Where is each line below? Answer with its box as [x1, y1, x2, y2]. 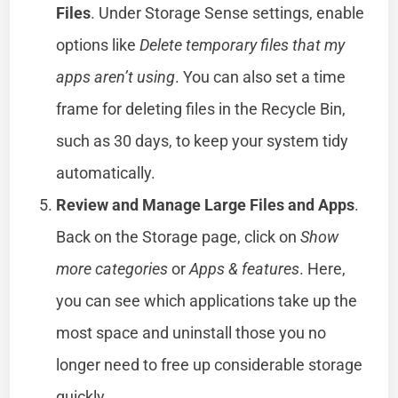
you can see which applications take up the [56, 291, 358, 310]
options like [56, 35, 140, 54]
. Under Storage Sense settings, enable [91, 3, 365, 22]
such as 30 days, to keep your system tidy [56, 131, 349, 150]
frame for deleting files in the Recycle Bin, [56, 99, 346, 118]
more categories [56, 259, 169, 278]
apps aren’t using [56, 67, 176, 86]
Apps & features [189, 259, 300, 278]
